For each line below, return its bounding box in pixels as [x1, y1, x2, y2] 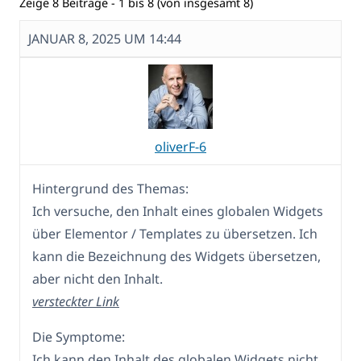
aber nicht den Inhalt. [32, 270, 163, 288]
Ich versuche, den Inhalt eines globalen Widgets [32, 202, 323, 221]
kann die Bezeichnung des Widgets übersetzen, [32, 247, 321, 266]
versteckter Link [32, 293, 119, 311]
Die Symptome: [32, 328, 125, 346]
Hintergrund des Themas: [32, 180, 189, 198]
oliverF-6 [155, 138, 206, 156]
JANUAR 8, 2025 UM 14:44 [28, 30, 181, 48]
